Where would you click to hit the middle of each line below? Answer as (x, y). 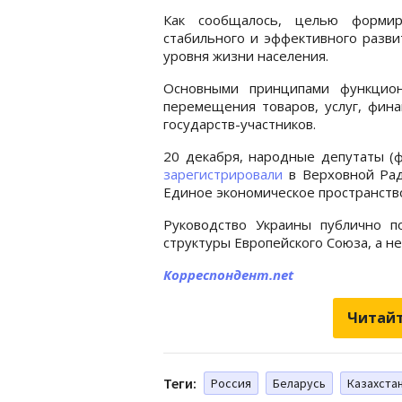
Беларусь (299, 383)
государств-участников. (240, 123)
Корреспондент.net (228, 274)
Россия (231, 383)
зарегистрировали (223, 174)
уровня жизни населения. (246, 55)
